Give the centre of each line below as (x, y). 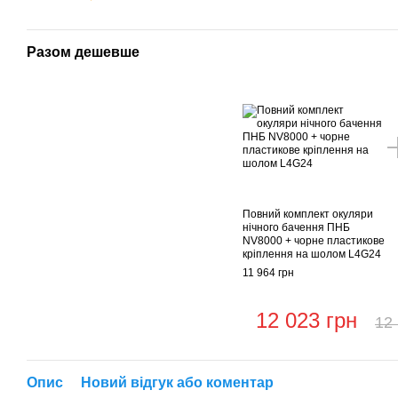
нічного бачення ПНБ (296, 228)
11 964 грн (268, 273)
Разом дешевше (83, 52)
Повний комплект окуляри (308, 215)
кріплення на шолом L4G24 (312, 255)
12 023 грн (306, 321)
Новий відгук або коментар (177, 383)
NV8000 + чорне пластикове (314, 241)
